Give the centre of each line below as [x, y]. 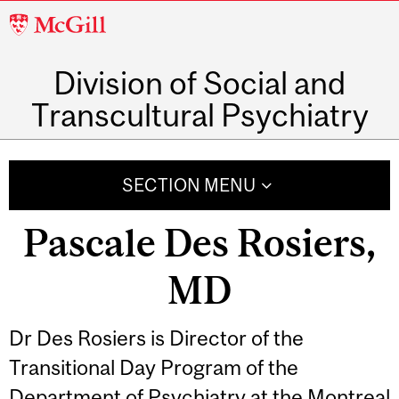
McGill [41, 20]
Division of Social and [199, 83]
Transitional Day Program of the [154, 367]
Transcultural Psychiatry [199, 115]
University [58, 49]
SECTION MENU [188, 184]
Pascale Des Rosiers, [199, 243]
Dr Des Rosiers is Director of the [156, 338]
